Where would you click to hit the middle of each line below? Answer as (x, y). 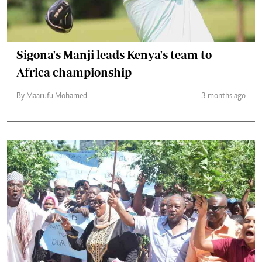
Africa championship (74, 72)
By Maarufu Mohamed (52, 96)
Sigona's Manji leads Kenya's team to (114, 55)
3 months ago (223, 96)
